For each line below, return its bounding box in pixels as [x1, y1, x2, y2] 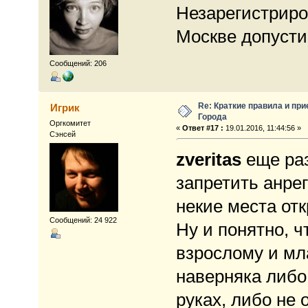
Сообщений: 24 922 [49, 216, 118, 225]
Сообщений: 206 [49, 58, 107, 67]
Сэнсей [49, 129, 76, 138]
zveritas [175, 148, 241, 170]
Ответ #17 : [181, 123, 223, 132]
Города [198, 111, 228, 122]
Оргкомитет [49, 118, 91, 127]
